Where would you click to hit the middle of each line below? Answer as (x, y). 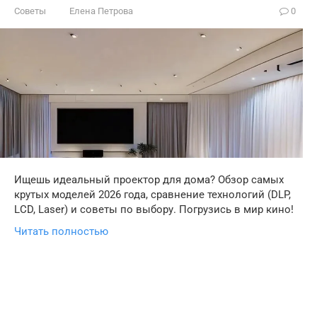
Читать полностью (61, 232)
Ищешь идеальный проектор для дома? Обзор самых (149, 180)
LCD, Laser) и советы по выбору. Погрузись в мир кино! (154, 210)
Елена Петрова (101, 11)
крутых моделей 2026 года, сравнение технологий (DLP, (152, 195)
